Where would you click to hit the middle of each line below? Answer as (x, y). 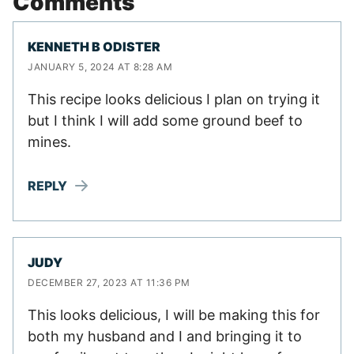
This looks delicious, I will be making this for (174, 315)
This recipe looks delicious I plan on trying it (174, 100)
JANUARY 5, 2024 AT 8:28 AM (100, 67)
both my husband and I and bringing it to (165, 337)
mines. (49, 142)
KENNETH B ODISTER (94, 47)
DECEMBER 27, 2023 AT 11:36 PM (109, 283)
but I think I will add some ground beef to (165, 121)
